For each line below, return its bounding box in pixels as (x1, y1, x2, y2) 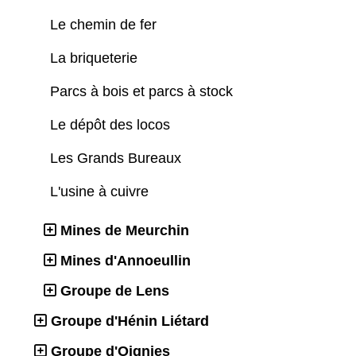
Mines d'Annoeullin (60, 253, 191, 269)
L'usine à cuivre (50, 184, 153, 200)
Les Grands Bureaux (50, 150, 185, 167)
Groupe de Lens (60, 283, 169, 300)
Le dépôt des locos (50, 117, 174, 133)
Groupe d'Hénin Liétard (51, 313, 209, 330)
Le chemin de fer (50, 17, 161, 33)
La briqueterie (50, 50, 141, 67)
